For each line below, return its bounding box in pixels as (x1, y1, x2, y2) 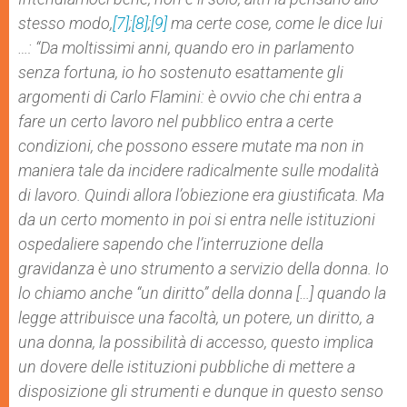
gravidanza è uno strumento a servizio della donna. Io (18, 259, 389, 278)
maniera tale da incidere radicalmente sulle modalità (18, 161, 379, 180)
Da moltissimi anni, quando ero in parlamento (40, 38, 354, 57)
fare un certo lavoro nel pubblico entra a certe (18, 112, 333, 131)
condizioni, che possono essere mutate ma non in (18, 136, 364, 155)
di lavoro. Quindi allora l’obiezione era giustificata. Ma (18, 185, 384, 204)
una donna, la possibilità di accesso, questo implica (18, 333, 373, 352)
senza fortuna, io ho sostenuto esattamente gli (18, 63, 343, 82)
